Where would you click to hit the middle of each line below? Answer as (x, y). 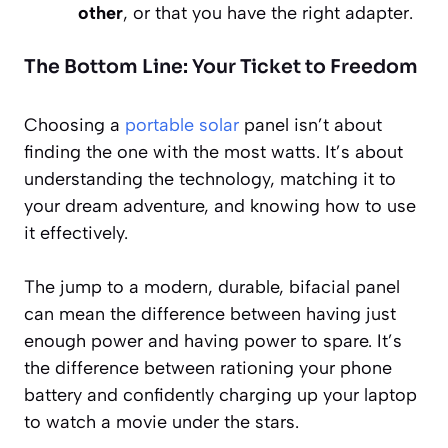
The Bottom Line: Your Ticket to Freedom (221, 66)
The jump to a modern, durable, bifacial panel (212, 286)
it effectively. (76, 232)
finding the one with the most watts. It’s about (213, 151)
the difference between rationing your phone (208, 367)
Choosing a (74, 124)
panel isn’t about (310, 124)
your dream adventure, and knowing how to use (220, 205)
